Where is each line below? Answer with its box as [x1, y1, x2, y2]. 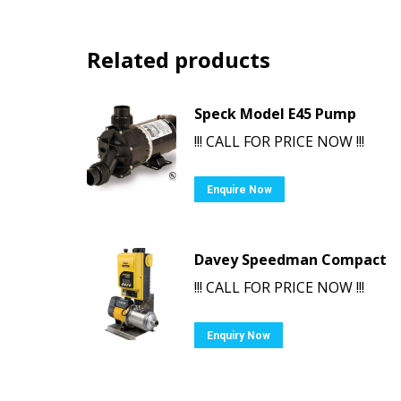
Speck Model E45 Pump [194, 104, 356, 124]
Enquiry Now [207, 329, 270, 342]
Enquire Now [207, 183, 272, 196]
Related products [87, 45, 270, 74]
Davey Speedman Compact [194, 250, 387, 269]
